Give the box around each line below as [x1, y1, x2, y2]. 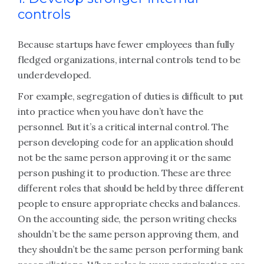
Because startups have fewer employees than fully [18, 38, 234, 50]
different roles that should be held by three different [18, 182, 244, 194]
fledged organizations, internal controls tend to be [18, 54, 240, 65]
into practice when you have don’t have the [18, 105, 203, 117]
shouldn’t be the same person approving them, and [18, 228, 239, 240]
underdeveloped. [18, 69, 91, 81]
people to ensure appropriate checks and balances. [18, 197, 240, 209]
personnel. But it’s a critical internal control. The [18, 121, 229, 133]
